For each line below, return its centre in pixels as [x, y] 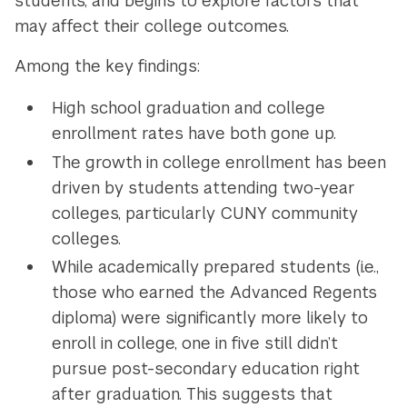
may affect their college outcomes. [154, 25]
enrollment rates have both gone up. [194, 133]
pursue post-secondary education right [205, 369]
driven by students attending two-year [203, 187]
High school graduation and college [188, 107]
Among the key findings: [108, 65]
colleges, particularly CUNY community [204, 213]
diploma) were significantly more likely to [209, 318]
